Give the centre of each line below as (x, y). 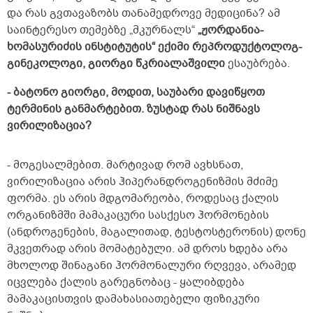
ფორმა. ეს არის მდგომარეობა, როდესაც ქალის (143, 199)
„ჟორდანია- (231, 30)
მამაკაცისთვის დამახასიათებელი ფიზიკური (133, 299)
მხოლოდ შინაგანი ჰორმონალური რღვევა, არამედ (152, 266)
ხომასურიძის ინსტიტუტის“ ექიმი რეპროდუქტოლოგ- (154, 47)
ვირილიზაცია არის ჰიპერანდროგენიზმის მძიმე (143, 182)
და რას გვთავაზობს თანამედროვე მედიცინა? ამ (144, 14)
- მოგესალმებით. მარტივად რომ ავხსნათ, (125, 165)
